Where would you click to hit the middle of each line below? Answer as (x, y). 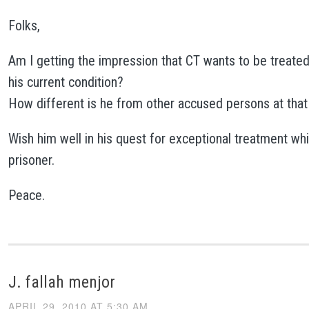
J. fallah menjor (61, 282)
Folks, (24, 25)
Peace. (26, 195)
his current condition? (66, 82)
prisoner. (31, 160)
